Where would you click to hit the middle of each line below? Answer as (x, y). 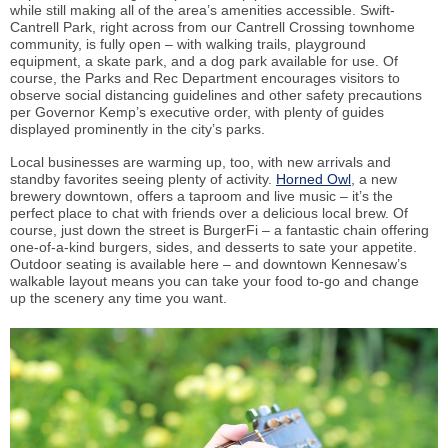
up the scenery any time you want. (118, 298)
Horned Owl (313, 179)
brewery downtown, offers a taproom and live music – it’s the (201, 196)
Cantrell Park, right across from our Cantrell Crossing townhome (212, 27)
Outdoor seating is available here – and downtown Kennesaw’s (208, 264)
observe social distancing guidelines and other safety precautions (216, 95)
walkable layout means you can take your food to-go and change (214, 281)
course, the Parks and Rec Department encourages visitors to (205, 78)
